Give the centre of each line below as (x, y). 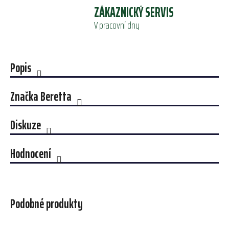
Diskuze (26, 125)
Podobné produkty (47, 204)
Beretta (55, 97)
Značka (24, 97)
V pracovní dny (117, 25)
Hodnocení (31, 154)
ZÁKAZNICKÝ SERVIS (134, 12)
